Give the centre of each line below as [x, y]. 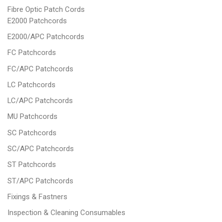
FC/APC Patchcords [40, 69]
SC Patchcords [32, 133]
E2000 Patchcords [37, 21]
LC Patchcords [31, 84]
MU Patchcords [32, 117]
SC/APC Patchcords [41, 149]
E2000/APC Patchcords [46, 36]
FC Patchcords [32, 53]
